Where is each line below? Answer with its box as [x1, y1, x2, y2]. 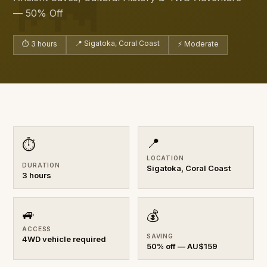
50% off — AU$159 [147, 241, 218, 251]
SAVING [147, 232, 173, 240]
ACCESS [22, 225, 52, 232]
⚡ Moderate [178, 39, 219, 48]
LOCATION [147, 154, 184, 162]
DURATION [22, 161, 60, 169]
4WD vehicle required [22, 234, 107, 244]
